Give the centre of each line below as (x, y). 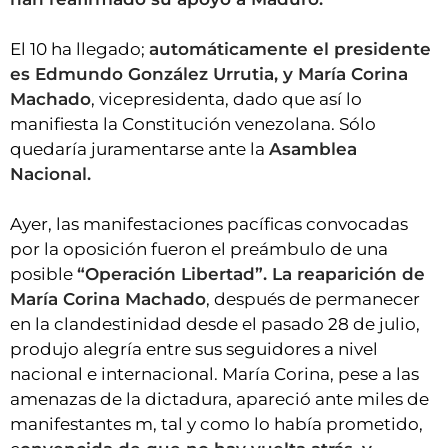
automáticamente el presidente (290, 49)
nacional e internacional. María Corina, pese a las (214, 374)
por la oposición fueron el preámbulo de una (199, 249)
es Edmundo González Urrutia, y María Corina (209, 74)
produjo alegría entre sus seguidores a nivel (194, 349)
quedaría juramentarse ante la (139, 149)
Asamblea (313, 149)
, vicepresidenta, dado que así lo (226, 99)
